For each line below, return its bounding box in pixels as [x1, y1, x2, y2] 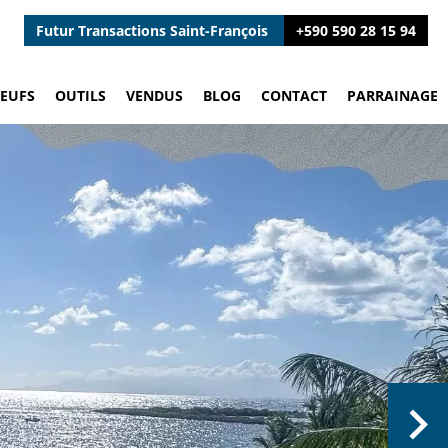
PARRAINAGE [347, 86, 438, 105]
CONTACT [261, 86, 327, 105]
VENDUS [126, 86, 183, 105]
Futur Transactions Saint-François [36, 21, 272, 40]
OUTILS [55, 86, 106, 105]
